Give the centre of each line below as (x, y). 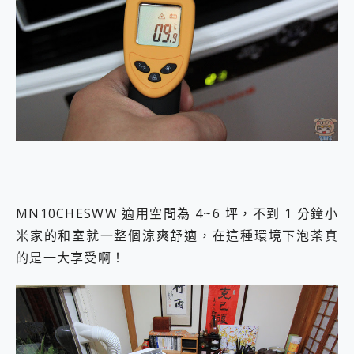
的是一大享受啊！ (71, 258)
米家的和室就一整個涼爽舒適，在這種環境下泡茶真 (177, 236)
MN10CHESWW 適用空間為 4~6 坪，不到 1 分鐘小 (177, 214)
